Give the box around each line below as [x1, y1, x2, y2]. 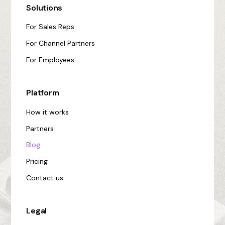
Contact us [26, 173, 64, 182]
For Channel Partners [26, 39, 95, 48]
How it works [26, 107, 69, 117]
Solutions [26, 3, 63, 13]
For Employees [26, 55, 75, 64]
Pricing [26, 157, 48, 166]
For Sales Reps [26, 22, 75, 32]
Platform [26, 87, 59, 98]
